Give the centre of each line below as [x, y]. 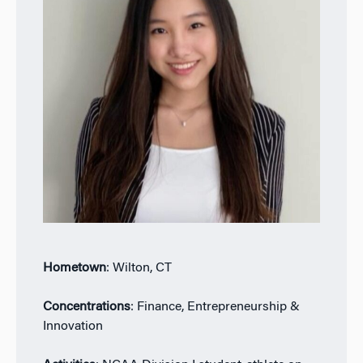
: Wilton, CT [139, 269]
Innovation [73, 327]
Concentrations [86, 307]
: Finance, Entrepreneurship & [215, 307]
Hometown [74, 269]
